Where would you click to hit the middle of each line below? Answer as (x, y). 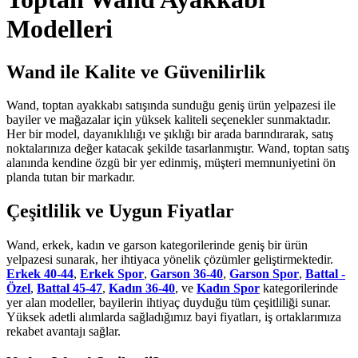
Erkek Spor (112, 274)
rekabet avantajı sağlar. (64, 332)
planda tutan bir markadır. (71, 177)
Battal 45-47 (70, 288)
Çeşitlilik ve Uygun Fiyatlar (120, 211)
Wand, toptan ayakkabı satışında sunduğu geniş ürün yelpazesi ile (171, 105)
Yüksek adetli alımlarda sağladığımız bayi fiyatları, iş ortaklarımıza (174, 317)
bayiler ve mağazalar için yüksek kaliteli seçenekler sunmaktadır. (169, 120)
